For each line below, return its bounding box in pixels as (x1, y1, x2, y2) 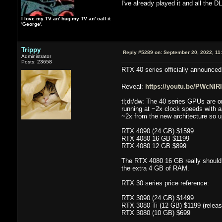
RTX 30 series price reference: (121, 179, 209, 187)
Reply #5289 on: (122, 49, 162, 55)
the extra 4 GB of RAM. (121, 164, 189, 172)
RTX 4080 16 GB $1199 (121, 134, 189, 142)
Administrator (21, 53, 51, 59)
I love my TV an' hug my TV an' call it (21, 15, 111, 21)
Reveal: (121, 82, 145, 90)
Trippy (21, 46, 41, 54)
